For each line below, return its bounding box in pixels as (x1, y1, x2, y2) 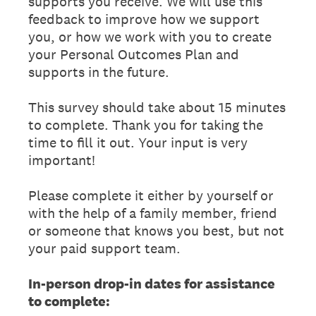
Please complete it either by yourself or (28, 186, 274, 205)
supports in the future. (28, 62, 169, 81)
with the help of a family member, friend (28, 203, 277, 222)
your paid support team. (28, 238, 181, 257)
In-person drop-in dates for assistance (28, 274, 275, 293)
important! (28, 150, 95, 169)
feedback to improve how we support (28, 9, 260, 28)
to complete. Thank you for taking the (28, 115, 263, 134)
